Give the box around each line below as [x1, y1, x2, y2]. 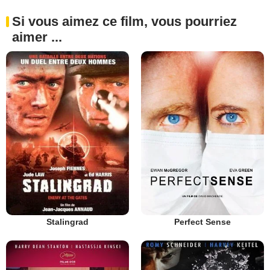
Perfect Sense [174, 216, 231, 227]
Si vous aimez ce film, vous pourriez [12, 14, 237, 29]
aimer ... [12, 30, 62, 45]
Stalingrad [46, 216, 89, 227]
